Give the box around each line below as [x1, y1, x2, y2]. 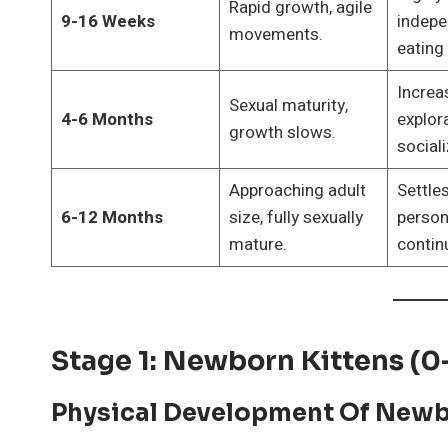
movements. [228, 21, 323, 47]
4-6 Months [60, 106, 153, 132]
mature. [228, 231, 287, 257]
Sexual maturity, [228, 92, 348, 118]
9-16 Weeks [60, 8, 155, 34]
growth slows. [228, 119, 336, 145]
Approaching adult [228, 177, 366, 203]
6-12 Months [60, 204, 163, 230]
